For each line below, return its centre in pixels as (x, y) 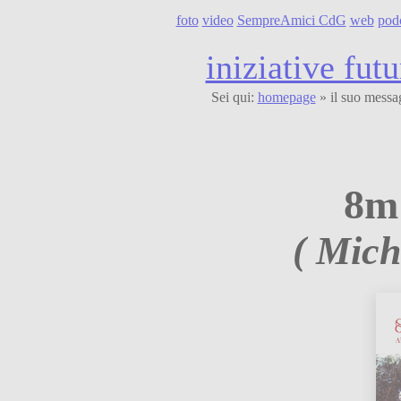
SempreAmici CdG (291, 20)
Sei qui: (234, 97)
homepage (286, 97)
